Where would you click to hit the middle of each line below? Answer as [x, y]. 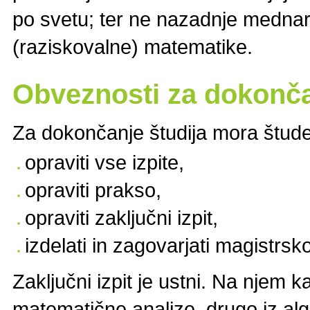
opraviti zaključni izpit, [121, 217]
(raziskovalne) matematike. [141, 47]
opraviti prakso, [93, 190]
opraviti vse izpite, [104, 162]
